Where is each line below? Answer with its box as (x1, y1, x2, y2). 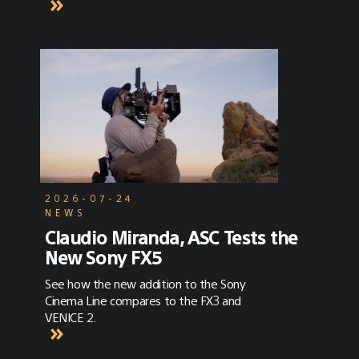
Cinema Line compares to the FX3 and (45, 292, 241, 309)
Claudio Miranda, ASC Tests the (45, 225, 299, 249)
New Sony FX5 (45, 245, 161, 269)
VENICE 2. (45, 309, 96, 325)
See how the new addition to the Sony (45, 276, 246, 292)
